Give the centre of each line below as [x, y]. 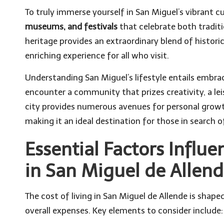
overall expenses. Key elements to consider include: [124, 210]
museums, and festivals [71, 26]
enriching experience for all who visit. [97, 55]
